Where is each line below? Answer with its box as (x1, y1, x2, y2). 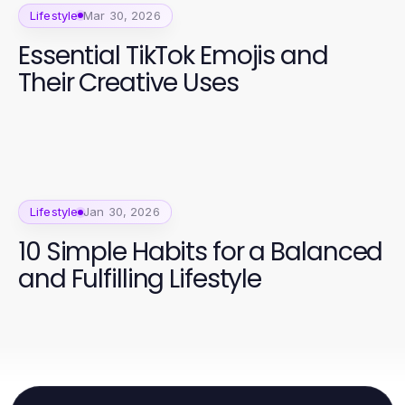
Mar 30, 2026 (83, 7, 161, 23)
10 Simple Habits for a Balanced (18, 234, 383, 270)
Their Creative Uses (18, 64, 239, 100)
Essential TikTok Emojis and (18, 37, 328, 73)
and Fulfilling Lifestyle (18, 261, 262, 297)
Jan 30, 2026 (83, 204, 160, 220)
